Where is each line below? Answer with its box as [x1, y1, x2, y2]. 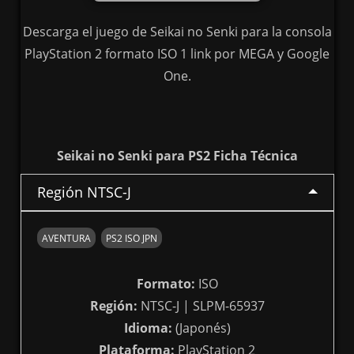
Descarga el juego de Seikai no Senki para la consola [22, 23, 332, 41]
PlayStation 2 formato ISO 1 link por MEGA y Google [24, 45, 330, 63]
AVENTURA [41, 231, 91, 245]
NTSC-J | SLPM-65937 [137, 297, 265, 315]
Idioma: [123, 319, 172, 337]
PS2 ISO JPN [105, 231, 157, 245]
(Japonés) [171, 319, 231, 337]
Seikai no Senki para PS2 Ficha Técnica [56, 147, 298, 165]
